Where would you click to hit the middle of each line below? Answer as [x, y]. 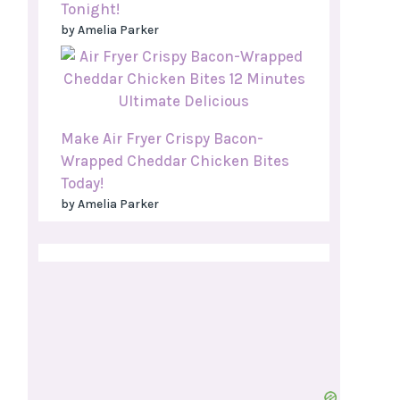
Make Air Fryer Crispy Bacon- [162, 139]
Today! [82, 183]
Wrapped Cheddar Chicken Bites [175, 161]
